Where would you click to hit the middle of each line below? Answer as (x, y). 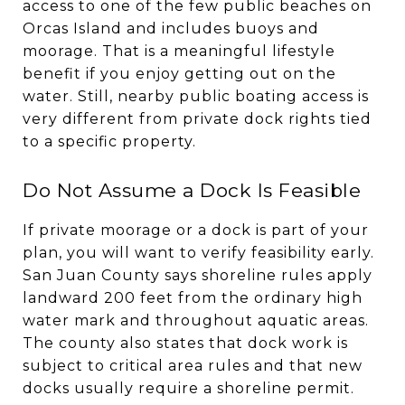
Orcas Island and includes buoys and (171, 28)
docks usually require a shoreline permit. (188, 388)
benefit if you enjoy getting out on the (179, 73)
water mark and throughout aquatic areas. (196, 320)
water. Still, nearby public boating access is (196, 96)
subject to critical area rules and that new (193, 365)
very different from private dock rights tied (197, 118)
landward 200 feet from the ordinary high (193, 297)
